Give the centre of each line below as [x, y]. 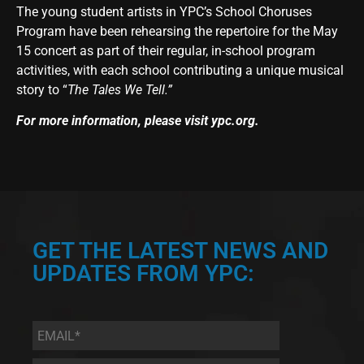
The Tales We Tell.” [120, 89]
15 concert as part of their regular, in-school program [166, 50]
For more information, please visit [114, 121]
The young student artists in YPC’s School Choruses [164, 11]
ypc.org [233, 121]
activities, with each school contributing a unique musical [180, 70]
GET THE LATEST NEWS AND [180, 251]
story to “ [42, 89]
